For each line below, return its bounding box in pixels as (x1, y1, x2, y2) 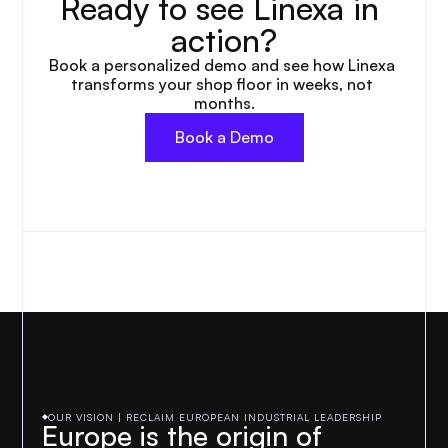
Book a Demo (174, 127, 274, 147)
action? (171, 20, 277, 60)
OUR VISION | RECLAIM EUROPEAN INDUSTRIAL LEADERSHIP (48, 411, 383, 423)
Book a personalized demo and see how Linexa (49, 55, 395, 75)
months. (193, 93, 255, 113)
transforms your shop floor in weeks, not (71, 74, 373, 94)
